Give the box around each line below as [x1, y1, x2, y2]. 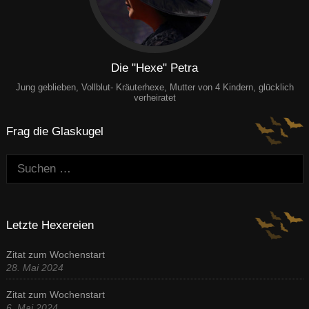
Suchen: [5, 155, 48, 169]
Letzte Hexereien [6, 219, 94, 232]
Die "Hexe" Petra [111, 61, 198, 74]
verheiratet [133, 92, 176, 103]
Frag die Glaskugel [6, 124, 103, 138]
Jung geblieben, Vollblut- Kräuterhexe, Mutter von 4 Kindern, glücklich [15, 82, 294, 92]
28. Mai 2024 [6, 263, 63, 274]
